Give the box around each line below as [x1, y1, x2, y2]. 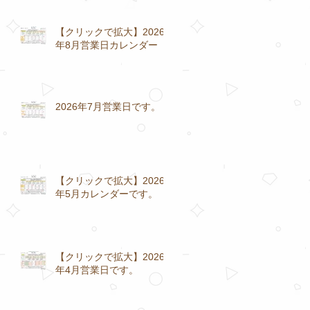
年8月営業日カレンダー [55, 39, 158, 51]
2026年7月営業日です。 [55, 100, 161, 112]
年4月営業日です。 [55, 264, 138, 275]
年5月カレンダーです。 [55, 188, 158, 199]
